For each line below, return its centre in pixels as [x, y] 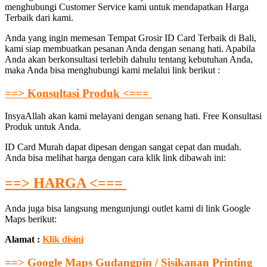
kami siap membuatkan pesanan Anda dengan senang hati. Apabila [130, 48]
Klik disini [63, 240]
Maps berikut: [31, 219]
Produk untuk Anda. [43, 127]
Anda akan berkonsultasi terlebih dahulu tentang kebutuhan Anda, [129, 59]
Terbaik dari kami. [39, 17]
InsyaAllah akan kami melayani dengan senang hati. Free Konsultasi [133, 116]
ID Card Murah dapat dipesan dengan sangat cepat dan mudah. [123, 147]
